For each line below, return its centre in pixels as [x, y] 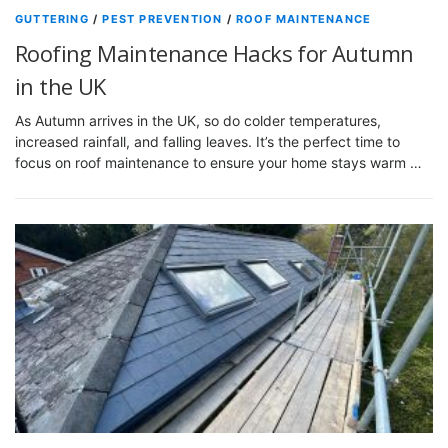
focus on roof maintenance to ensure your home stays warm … [218, 162]
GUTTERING [52, 19]
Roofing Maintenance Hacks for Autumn [214, 53]
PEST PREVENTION [162, 19]
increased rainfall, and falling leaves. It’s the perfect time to [207, 141]
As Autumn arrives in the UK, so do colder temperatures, [198, 120]
